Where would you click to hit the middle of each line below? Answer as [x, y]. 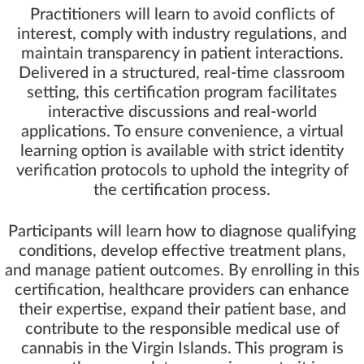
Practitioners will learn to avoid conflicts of [182, 15]
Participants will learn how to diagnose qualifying [182, 232]
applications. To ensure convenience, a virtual [182, 132]
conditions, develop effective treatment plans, [182, 251]
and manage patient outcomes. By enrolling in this [182, 271]
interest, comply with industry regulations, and [182, 35]
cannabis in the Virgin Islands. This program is [182, 349]
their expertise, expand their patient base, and [182, 310]
